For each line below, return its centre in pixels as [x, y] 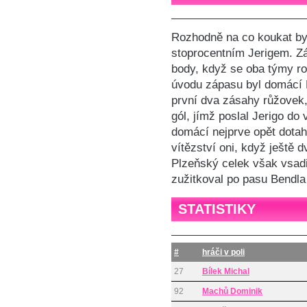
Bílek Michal [226, 271]
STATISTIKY [217, 209]
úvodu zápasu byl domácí [238, 84]
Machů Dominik [232, 291]
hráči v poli [223, 252]
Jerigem [269, 53]
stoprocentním [210, 53]
